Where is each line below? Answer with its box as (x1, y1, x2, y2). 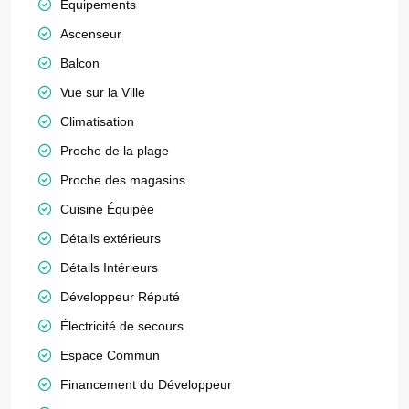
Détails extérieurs (60, 231, 161, 246)
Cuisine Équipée (60, 202, 154, 216)
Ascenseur (60, 26, 121, 41)
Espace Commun (60, 348, 160, 362)
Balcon (60, 56, 100, 70)
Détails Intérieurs (60, 260, 158, 275)
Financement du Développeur (60, 377, 232, 392)
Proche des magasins (60, 173, 185, 187)
